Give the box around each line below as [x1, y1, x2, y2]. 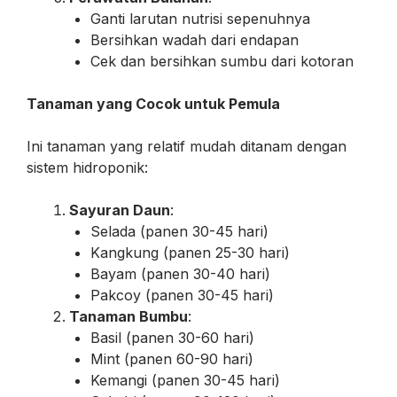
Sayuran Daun [69, 200, 170, 219]
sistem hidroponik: [27, 158, 148, 176]
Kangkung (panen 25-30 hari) [90, 243, 290, 261]
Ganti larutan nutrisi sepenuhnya [90, 9, 310, 27]
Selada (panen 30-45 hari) [90, 222, 269, 240]
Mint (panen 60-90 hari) [90, 349, 253, 368]
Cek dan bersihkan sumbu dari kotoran [90, 51, 354, 70]
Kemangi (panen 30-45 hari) [90, 370, 280, 389]
